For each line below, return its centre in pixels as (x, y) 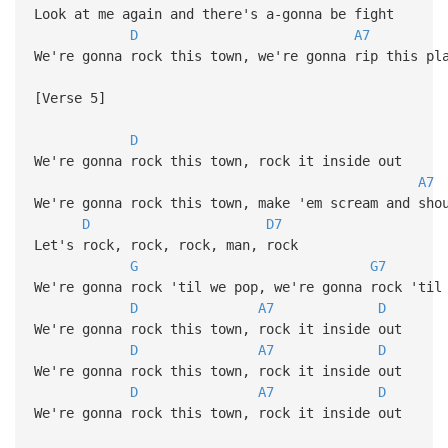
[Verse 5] (69, 97)
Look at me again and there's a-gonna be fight (213, 13)
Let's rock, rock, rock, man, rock (165, 244)
